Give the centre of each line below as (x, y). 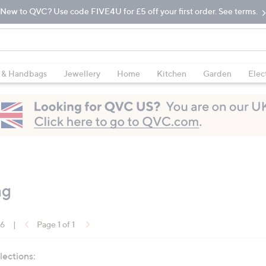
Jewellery (82, 73)
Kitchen (172, 73)
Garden (217, 73)
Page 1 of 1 (56, 224)
